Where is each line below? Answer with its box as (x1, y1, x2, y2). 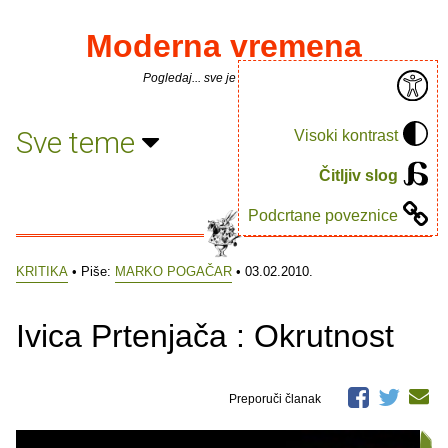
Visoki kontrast (294, 126, 398, 144)
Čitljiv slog (319, 166, 398, 184)
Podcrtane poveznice (248, 206, 398, 224)
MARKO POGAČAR (115, 264, 232, 279)
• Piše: (68, 264, 115, 279)
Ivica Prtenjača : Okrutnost (16, 317, 394, 354)
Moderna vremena (86, 28, 362, 64)
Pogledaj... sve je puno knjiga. (142, 71, 306, 85)
